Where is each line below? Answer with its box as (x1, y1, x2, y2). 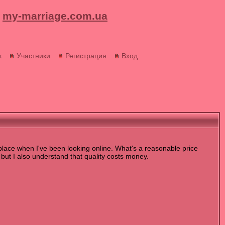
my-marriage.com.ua (3, 10, 107, 22)
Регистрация (65, 52, 106, 60)
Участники (16, 52, 50, 60)
